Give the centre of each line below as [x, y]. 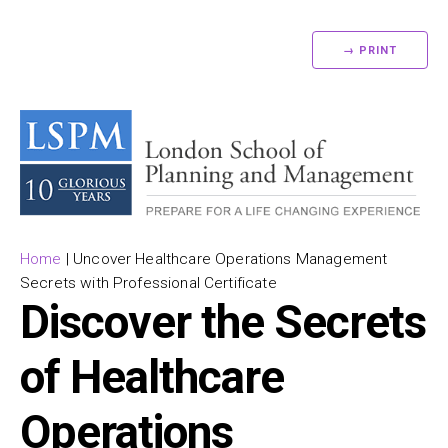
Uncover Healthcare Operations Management [230, 258]
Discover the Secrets [223, 321]
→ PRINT [370, 50]
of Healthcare [152, 376]
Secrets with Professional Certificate [148, 282]
